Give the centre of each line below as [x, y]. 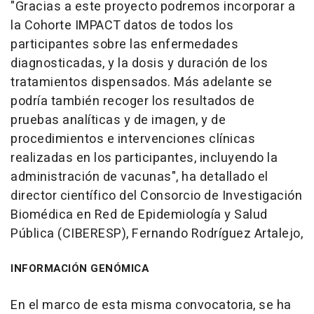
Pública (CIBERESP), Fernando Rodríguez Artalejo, [157, 233]
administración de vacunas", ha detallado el [139, 177]
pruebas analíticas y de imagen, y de [118, 120]
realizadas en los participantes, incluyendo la [144, 158]
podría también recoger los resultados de [132, 101]
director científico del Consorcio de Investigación [156, 196]
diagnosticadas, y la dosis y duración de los [139, 63]
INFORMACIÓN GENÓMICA [80, 268]
